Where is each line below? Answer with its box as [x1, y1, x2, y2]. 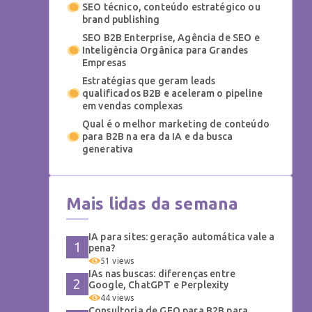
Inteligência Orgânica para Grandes [82, 45, 249, 56]
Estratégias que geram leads [82, 75, 216, 87]
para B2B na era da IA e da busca [82, 131, 233, 143]
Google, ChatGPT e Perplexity [88, 279, 229, 291]
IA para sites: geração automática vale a [88, 231, 275, 243]
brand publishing [82, 14, 160, 26]
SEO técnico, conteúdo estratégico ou [82, 1, 260, 13]
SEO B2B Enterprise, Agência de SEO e [82, 32, 260, 44]
